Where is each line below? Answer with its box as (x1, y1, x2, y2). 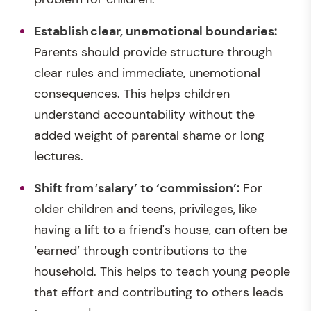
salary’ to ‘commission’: (98, 179, 239, 196)
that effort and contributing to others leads (34, 283, 283, 301)
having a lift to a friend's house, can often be (34, 221, 287, 238)
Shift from (34, 179, 95, 196)
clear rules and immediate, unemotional (34, 64, 260, 81)
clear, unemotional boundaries (90, 22, 274, 40)
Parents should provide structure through (34, 43, 272, 60)
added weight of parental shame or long (34, 126, 264, 144)
